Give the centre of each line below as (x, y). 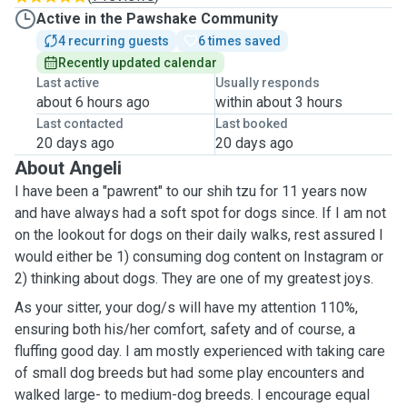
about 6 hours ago (93, 102)
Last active (68, 83)
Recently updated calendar (138, 63)
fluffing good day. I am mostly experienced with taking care (200, 351)
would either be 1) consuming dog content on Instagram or (199, 257)
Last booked (251, 124)
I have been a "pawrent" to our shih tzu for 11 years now (191, 191)
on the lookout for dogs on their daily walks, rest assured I (199, 235)
